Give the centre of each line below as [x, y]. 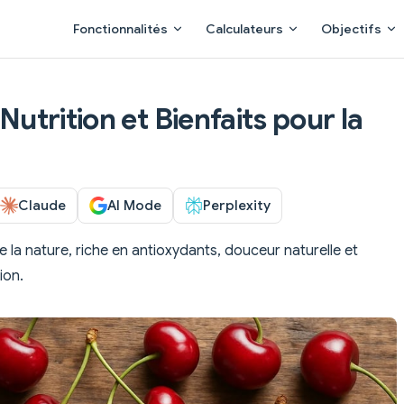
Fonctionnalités [120, 29]
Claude [42, 205]
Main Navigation [115, 11]
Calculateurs [244, 29]
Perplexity [237, 205]
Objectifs [351, 29]
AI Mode [134, 205]
